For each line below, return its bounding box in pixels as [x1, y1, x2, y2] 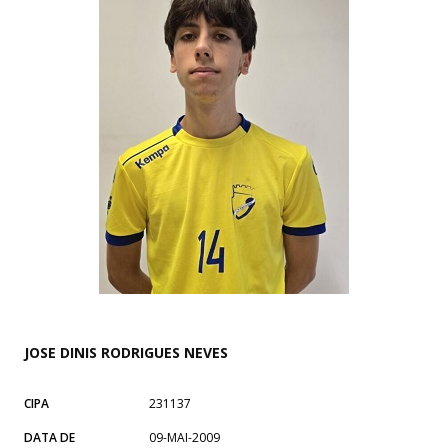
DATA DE [24, 428, 75, 446]
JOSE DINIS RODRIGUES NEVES [24, 342, 228, 362]
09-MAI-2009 [149, 428, 220, 446]
